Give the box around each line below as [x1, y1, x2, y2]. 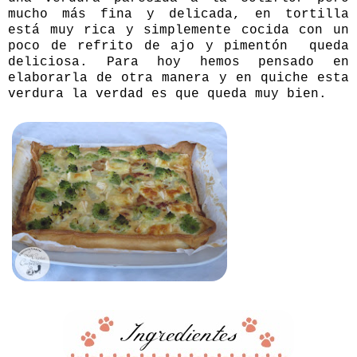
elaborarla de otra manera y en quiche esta [8, 70, 349, 85]
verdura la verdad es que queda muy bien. [8, 86, 327, 101]
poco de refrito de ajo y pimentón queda [8, 38, 349, 53]
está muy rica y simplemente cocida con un [8, 22, 349, 37]
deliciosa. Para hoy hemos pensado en [8, 54, 349, 69]
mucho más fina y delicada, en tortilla [8, 6, 349, 22]
